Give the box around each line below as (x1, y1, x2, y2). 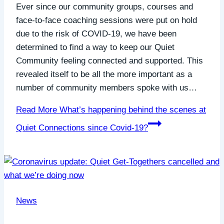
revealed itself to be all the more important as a (16, 69, 192, 79)
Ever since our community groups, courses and (16, 2, 193, 12)
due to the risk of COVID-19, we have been (16, 29, 176, 39)
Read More (16, 105, 57, 115)
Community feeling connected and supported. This (16, 56, 203, 66)
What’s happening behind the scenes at (57, 105, 206, 115)
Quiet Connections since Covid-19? (16, 123, 148, 133)
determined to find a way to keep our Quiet (16, 42, 174, 52)
